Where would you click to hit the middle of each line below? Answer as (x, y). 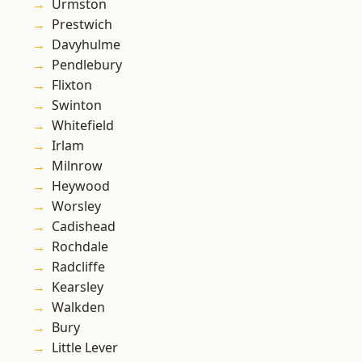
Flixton (72, 85)
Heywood (81, 186)
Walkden (78, 307)
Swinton (77, 105)
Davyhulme (86, 45)
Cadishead (84, 227)
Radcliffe (78, 267)
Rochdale (80, 247)
